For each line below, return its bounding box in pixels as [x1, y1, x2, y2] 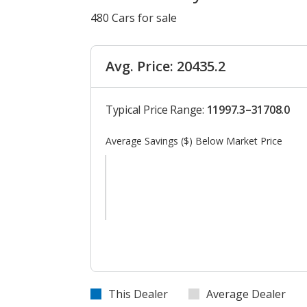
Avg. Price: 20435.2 [106, 57, 225, 75]
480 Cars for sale [90, 10, 177, 25]
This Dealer [108, 286, 168, 302]
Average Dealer [206, 286, 286, 302]
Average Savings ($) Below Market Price [106, 134, 282, 147]
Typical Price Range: [106, 102, 207, 117]
